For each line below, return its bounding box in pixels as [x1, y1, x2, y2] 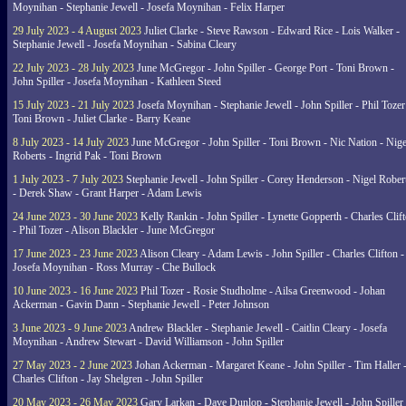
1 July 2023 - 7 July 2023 [13, 173, 123, 186]
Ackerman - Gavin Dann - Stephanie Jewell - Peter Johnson [13, 298, 269, 311]
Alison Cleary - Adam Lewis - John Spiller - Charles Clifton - [138, 247, 404, 260]
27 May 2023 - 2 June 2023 [13, 359, 132, 372]
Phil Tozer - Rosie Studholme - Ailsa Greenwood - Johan [138, 285, 385, 297]
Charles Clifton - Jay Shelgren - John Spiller [13, 372, 203, 385]
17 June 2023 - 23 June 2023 [13, 247, 138, 260]
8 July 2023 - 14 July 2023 [13, 136, 129, 149]
